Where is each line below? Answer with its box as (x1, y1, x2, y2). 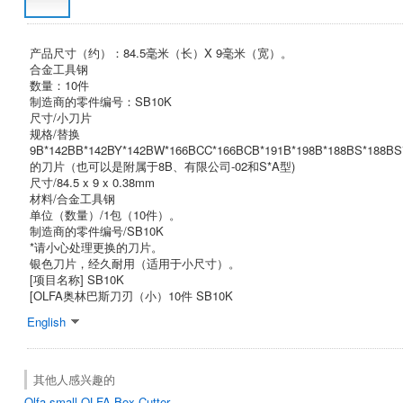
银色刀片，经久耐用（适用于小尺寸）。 (30, 254, 240, 272)
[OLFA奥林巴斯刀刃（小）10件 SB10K (30, 286, 233, 304)
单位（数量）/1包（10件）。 (30, 205, 181, 223)
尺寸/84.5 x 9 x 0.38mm (30, 173, 155, 191)
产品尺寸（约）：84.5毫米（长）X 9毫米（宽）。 (30, 43, 292, 61)
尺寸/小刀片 (30, 108, 92, 126)
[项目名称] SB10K (30, 270, 124, 288)
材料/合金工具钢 (30, 189, 115, 207)
